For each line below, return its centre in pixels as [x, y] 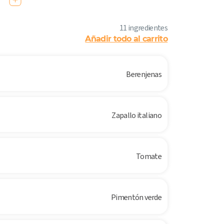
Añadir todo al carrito [126, 39]
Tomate [149, 156]
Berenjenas [144, 74]
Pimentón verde [136, 197]
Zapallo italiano [137, 115]
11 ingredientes [143, 28]
